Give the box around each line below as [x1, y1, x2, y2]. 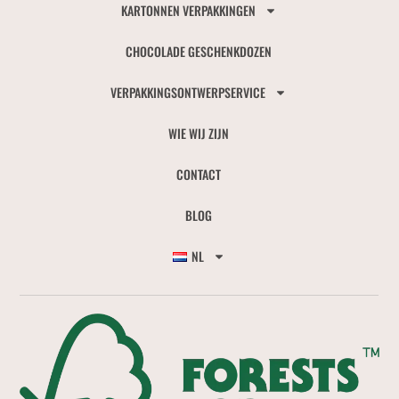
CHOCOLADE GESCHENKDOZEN [126, 42, 273, 61]
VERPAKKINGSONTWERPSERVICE [110, 83, 266, 102]
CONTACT [176, 165, 222, 184]
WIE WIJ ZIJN [168, 124, 230, 143]
